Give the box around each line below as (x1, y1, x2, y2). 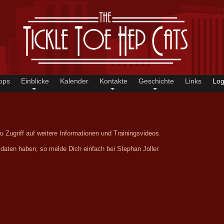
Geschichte (138, 77, 174, 85)
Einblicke (21, 77, 49, 85)
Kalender (60, 77, 89, 85)
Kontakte (99, 77, 128, 85)
